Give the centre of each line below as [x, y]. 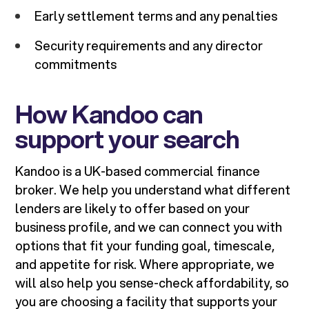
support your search [128, 139]
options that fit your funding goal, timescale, [145, 246]
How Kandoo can [109, 114]
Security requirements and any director [149, 46]
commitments [76, 64]
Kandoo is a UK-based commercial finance [138, 171]
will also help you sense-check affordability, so [152, 283]
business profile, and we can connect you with [149, 227]
